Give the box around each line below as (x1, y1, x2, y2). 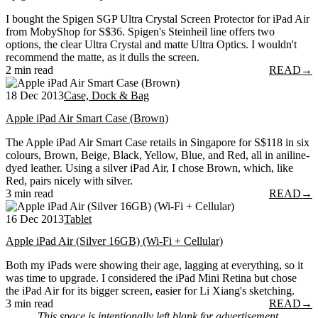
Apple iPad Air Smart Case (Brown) (6, 111, 168, 124)
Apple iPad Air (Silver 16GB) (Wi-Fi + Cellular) (6, 234, 223, 247)
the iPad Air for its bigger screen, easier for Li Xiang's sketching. (6, 284, 295, 297)
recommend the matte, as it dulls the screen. (6, 51, 199, 64)
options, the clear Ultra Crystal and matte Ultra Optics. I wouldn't (6, 38, 297, 51)
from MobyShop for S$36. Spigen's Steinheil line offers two (6, 26, 275, 38)
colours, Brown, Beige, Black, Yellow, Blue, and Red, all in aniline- (6, 148, 309, 161)
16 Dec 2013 (6, 212, 64, 225)
